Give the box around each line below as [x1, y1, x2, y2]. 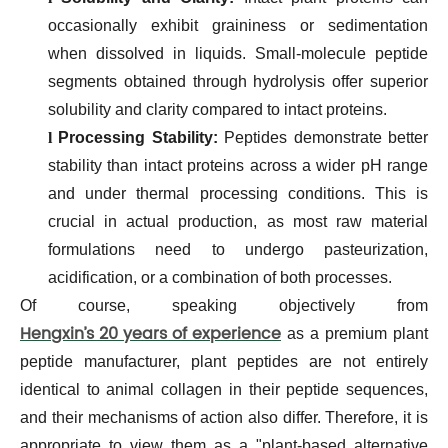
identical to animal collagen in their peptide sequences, [20, 380, 428, 398]
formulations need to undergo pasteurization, [48, 240, 428, 258]
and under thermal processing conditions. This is [48, 184, 428, 202]
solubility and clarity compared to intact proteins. [48, 100, 387, 118]
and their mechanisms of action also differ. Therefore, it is [20, 408, 428, 426]
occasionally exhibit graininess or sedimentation [48, 16, 428, 34]
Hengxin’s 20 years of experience [20, 320, 281, 347]
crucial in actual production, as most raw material [48, 212, 428, 230]
